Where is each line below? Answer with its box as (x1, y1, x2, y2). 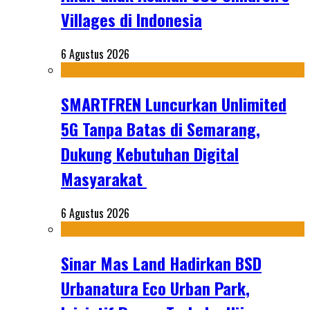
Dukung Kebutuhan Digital (61, 141, 239, 167)
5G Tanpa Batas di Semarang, (61, 116, 260, 142)
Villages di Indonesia (61, 7, 202, 33)
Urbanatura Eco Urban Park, (61, 275, 250, 301)
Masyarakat (61, 166, 147, 192)
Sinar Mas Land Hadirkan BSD (61, 250, 262, 276)
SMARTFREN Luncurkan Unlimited (61, 91, 286, 117)
